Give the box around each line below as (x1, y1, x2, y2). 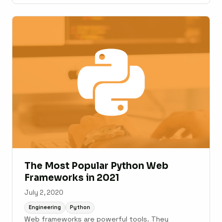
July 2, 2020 (24, 188, 63, 197)
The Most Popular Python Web (24, 160, 168, 171)
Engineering (29, 204, 61, 211)
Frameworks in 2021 (24, 171, 119, 183)
